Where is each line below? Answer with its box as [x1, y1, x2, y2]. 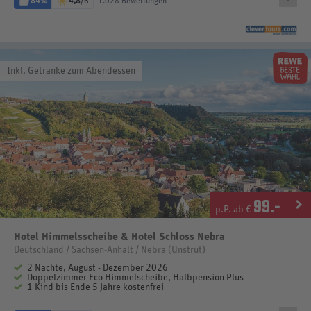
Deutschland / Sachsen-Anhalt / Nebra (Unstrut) [14, 245, 205, 255]
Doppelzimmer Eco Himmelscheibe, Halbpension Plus [27, 273, 244, 283]
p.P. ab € [215, 205, 253, 215]
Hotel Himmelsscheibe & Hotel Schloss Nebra [14, 231, 225, 243]
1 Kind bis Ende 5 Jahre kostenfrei [27, 283, 164, 293]
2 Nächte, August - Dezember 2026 [27, 263, 168, 274]
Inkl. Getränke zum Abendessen [7, 65, 135, 76]
